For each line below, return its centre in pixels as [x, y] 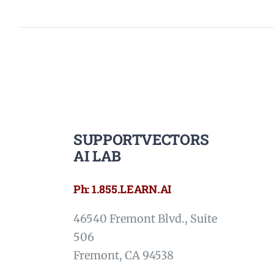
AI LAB [97, 156]
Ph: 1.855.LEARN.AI [122, 189]
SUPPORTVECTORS [141, 139]
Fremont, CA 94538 [123, 255]
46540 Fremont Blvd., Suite [145, 218]
